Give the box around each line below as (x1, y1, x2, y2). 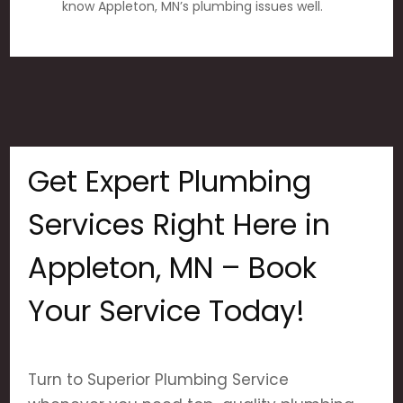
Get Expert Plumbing (28, 161, 312, 201)
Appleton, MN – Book (28, 247, 318, 288)
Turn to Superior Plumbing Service (28, 369, 290, 390)
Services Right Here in (28, 204, 331, 245)
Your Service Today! (28, 291, 306, 331)
